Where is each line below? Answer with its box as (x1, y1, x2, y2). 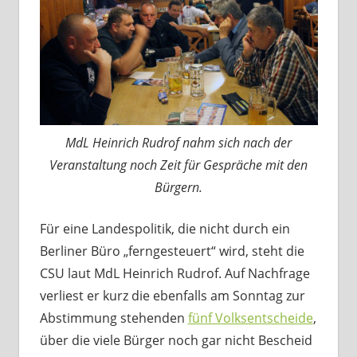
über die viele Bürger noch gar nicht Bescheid (39, 331, 312, 349)
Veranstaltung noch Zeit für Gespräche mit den (49, 155, 308, 174)
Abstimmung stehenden (39, 308, 188, 327)
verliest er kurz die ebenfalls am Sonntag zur (39, 286, 305, 304)
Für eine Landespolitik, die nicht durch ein (39, 219, 290, 237)
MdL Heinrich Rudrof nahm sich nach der (65, 133, 292, 151)
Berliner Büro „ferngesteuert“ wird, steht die (39, 241, 304, 260)
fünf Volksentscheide (187, 308, 313, 327)
